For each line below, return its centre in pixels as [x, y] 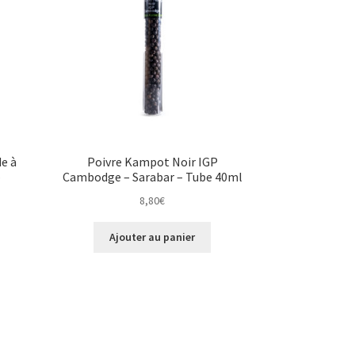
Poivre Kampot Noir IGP [152, 162]
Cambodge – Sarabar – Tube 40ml [152, 177]
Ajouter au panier [153, 237]
